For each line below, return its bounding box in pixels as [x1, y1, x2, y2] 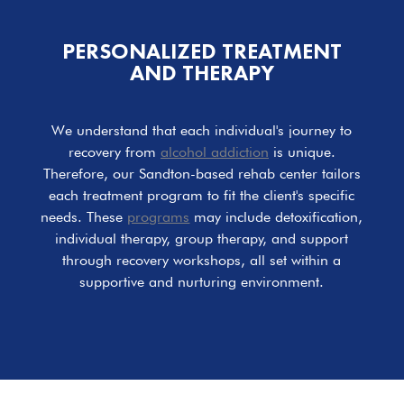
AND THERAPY [129, 59, 274, 87]
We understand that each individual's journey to [51, 122, 353, 140]
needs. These [41, 208, 128, 226]
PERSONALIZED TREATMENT [61, 37, 342, 66]
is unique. [268, 143, 335, 161]
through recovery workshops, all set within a [62, 252, 342, 270]
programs [127, 208, 190, 226]
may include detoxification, [189, 208, 363, 226]
